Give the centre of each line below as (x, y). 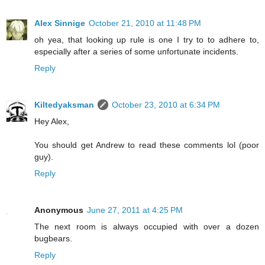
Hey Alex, (52, 121)
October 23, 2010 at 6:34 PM (166, 104)
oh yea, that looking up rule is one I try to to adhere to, (147, 39)
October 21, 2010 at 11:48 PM (145, 23)
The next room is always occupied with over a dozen (147, 226)
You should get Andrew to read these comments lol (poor (147, 145)
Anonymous (59, 210)
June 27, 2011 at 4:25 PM (135, 210)
